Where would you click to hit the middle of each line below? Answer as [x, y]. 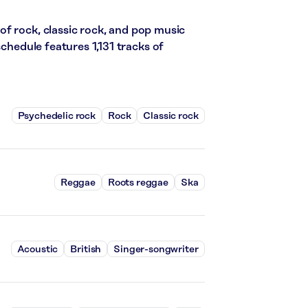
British [86, 249]
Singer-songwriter [156, 249]
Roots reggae [138, 183]
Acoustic [37, 249]
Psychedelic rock [57, 116]
